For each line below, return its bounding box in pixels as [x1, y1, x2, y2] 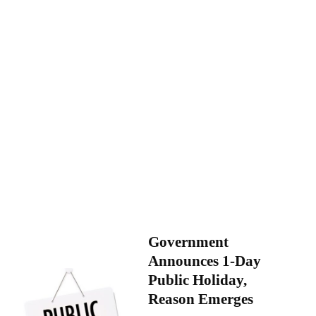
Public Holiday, [147, 271, 247, 288]
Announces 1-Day [147, 252, 261, 269]
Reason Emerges [147, 290, 253, 308]
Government [147, 233, 229, 250]
